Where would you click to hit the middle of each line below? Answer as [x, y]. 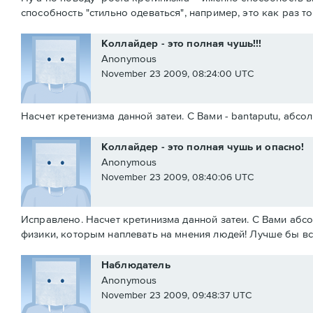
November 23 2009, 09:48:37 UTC [176, 295]
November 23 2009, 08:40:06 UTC [177, 177]
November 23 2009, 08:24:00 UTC [177, 74]
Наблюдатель [136, 265]
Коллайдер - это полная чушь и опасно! [203, 147]
